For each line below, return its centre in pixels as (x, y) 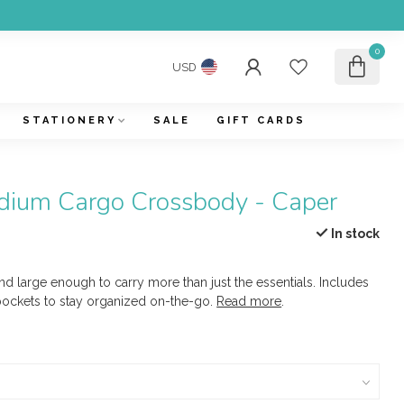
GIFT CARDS (261, 120)
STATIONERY (69, 120)
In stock (353, 234)
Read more (249, 301)
